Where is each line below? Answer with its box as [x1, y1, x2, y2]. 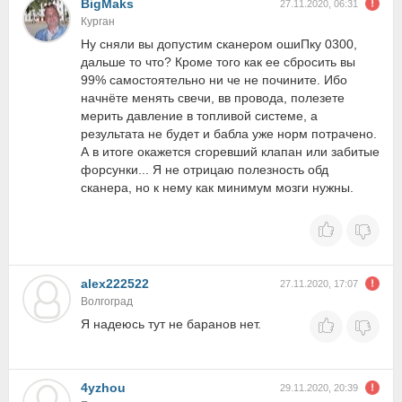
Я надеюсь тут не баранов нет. [81, 317, 261, 331]
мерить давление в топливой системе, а [81, 109, 318, 123]
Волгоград [81, 295, 133, 308]
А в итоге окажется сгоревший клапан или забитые [81, 144, 380, 159]
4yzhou [81, 380, 126, 395]
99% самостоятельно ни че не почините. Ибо [81, 73, 347, 87]
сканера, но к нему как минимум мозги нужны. [81, 180, 354, 195]
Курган [81, 15, 115, 28]
